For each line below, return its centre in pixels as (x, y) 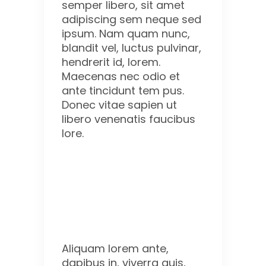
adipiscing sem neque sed (132, 20)
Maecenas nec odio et (121, 77)
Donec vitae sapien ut (119, 105)
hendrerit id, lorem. (111, 62)
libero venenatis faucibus (129, 119)
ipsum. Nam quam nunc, (126, 34)
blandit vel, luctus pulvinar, (132, 48)
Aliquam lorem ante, (115, 249)
